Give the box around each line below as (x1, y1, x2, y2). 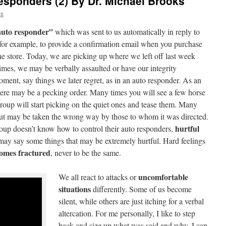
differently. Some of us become (91, 184, 192, 194)
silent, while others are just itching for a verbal (59, 196, 204, 206)
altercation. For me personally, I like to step (59, 208, 195, 218)
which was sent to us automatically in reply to (53, 26, 200, 37)
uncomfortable (138, 171, 188, 183)
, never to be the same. (50, 147, 121, 158)
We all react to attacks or (59, 172, 138, 182)
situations (59, 183, 91, 195)
